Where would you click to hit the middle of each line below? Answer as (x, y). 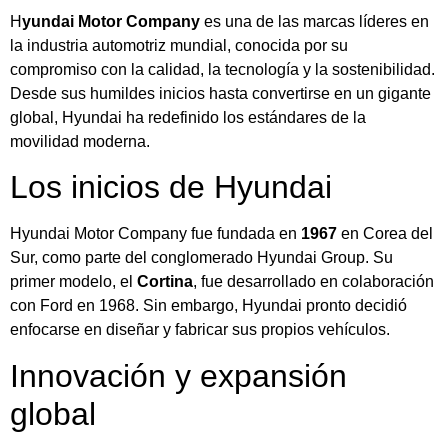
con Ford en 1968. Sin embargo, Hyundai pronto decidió (208, 306)
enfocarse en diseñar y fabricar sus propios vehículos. (200, 330)
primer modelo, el (73, 282)
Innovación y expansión (178, 375)
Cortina (165, 282)
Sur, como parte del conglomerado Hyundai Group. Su (201, 258)
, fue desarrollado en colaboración (313, 282)
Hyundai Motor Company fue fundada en (155, 234)
